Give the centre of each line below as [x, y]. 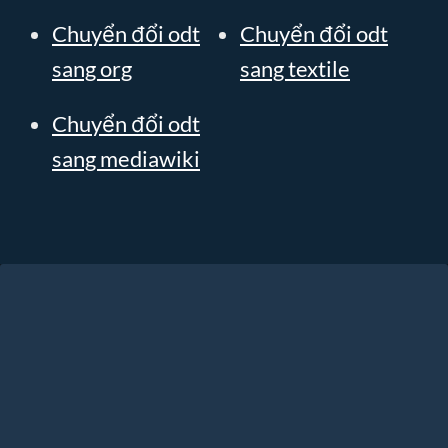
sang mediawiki [126, 158]
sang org [92, 68]
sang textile [295, 68]
